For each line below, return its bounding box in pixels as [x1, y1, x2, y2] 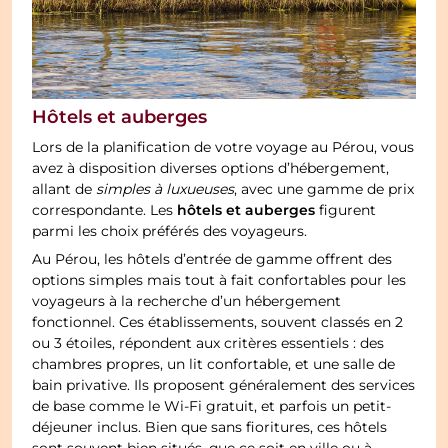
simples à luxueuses [96, 180, 235, 201]
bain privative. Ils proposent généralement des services [32, 376, 416, 397]
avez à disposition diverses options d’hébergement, [32, 159, 390, 180]
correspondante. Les [32, 201, 178, 222]
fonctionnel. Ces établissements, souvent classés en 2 [32, 313, 404, 334]
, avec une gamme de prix [234, 180, 415, 201]
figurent [315, 201, 377, 222]
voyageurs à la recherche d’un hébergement [32, 292, 342, 313]
